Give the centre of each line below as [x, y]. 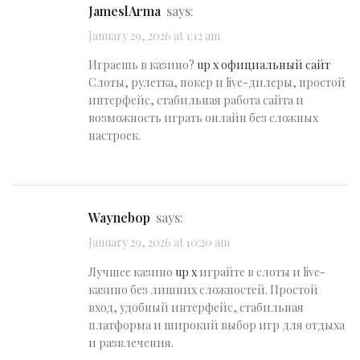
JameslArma [127, 10]
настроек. [115, 136]
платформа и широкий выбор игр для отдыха [217, 325]
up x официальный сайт [264, 65]
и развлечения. [131, 342]
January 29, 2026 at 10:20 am [159, 243]
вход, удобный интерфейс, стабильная [196, 307]
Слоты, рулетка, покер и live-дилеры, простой [217, 83]
